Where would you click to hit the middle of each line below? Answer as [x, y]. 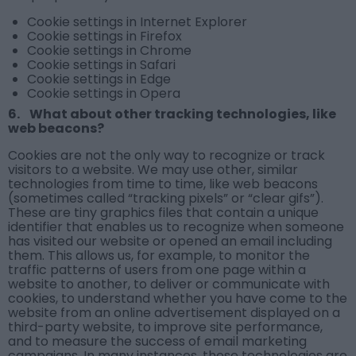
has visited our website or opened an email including [170, 242]
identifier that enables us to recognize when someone [176, 227]
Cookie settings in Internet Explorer [137, 22]
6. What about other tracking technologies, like [172, 114]
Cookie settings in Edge [99, 79]
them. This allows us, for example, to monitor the [159, 256]
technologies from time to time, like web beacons [163, 184]
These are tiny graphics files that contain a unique [163, 213]
